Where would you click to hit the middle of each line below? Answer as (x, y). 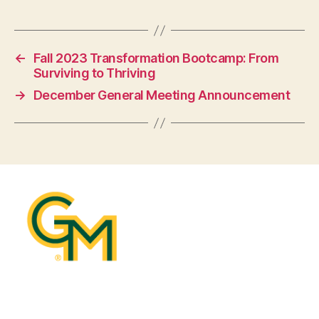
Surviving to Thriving (94, 73)
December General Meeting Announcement (162, 95)
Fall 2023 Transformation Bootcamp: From (156, 58)
